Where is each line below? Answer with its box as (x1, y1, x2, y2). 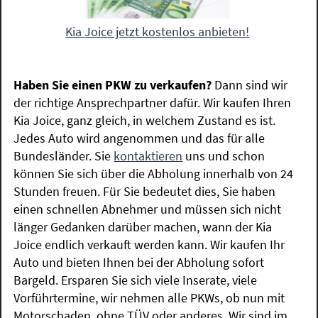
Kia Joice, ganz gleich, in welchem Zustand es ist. (13, 112, 276, 129)
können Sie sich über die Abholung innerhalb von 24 (13, 165, 294, 182)
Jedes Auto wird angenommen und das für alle (13, 130, 265, 147)
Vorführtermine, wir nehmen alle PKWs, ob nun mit (13, 290, 285, 307)
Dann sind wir (214, 77, 288, 94)
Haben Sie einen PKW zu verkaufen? (13, 77, 215, 94)
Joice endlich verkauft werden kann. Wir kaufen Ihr (13, 236, 285, 253)
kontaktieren (114, 148, 183, 165)
